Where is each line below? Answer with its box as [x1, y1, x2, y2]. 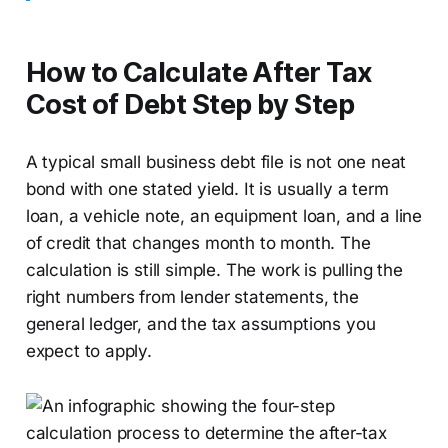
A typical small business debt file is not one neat [25, 151, 407, 172]
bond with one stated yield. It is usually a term [25, 178, 389, 199]
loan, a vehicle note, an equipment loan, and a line [25, 205, 423, 226]
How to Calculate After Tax [25, 55, 373, 89]
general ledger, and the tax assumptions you [25, 313, 376, 334]
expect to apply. [25, 340, 152, 361]
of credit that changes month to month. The [25, 232, 371, 253]
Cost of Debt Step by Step [25, 87, 355, 121]
